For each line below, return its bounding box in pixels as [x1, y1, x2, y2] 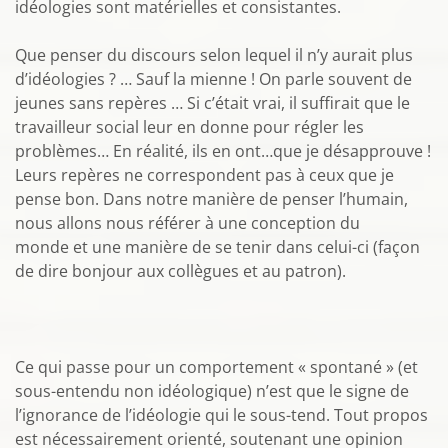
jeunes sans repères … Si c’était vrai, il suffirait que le [15, 92, 410, 114]
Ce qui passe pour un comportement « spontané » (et [15, 356, 418, 378]
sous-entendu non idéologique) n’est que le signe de [15, 380, 409, 402]
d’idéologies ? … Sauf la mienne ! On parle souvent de [15, 68, 412, 90]
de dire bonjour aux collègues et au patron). [15, 260, 346, 282]
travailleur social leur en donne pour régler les [15, 116, 364, 138]
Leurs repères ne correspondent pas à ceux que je [15, 164, 394, 186]
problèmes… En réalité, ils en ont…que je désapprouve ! [15, 140, 431, 162]
